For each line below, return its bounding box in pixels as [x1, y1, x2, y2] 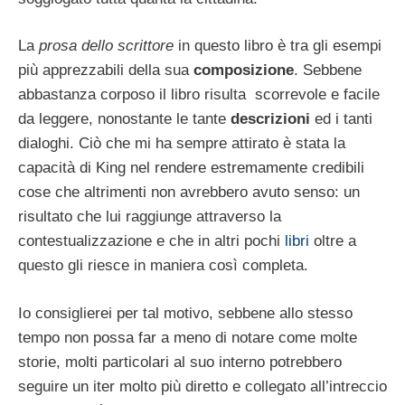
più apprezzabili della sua [18, 61, 193, 80]
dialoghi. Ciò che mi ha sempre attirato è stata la [18, 135, 345, 153]
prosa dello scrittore [39, 37, 174, 55]
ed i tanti [310, 110, 372, 128]
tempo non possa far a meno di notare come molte [18, 328, 357, 346]
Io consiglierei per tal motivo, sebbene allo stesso [18, 304, 353, 322]
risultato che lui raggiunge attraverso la [18, 208, 281, 226]
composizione [193, 61, 294, 80]
